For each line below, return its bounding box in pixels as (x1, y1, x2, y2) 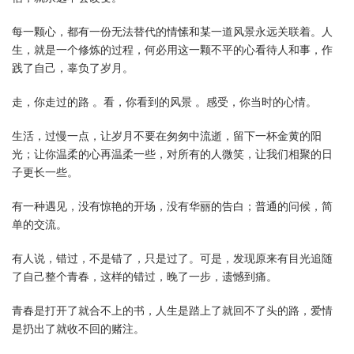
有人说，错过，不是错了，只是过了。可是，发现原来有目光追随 (12, 253, 333, 265)
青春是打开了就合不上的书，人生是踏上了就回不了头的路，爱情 (12, 305, 333, 317)
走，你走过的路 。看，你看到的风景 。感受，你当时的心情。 (12, 96, 317, 108)
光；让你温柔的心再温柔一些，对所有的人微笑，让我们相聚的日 (12, 149, 333, 160)
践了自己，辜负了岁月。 (12, 62, 134, 74)
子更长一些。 (12, 167, 78, 179)
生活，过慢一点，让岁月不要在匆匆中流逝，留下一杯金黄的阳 (12, 130, 322, 142)
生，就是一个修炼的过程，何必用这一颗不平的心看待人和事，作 (12, 44, 333, 56)
